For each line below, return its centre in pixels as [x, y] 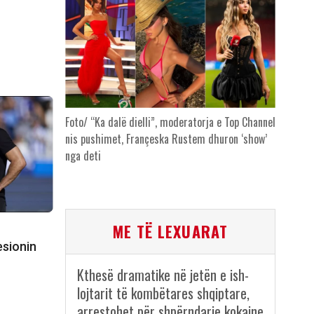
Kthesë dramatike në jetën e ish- [163, 275]
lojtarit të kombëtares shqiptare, [163, 293]
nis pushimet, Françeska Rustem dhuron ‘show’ [166, 139]
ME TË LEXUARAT [170, 232]
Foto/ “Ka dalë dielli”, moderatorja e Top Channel [170, 122]
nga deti [83, 156]
